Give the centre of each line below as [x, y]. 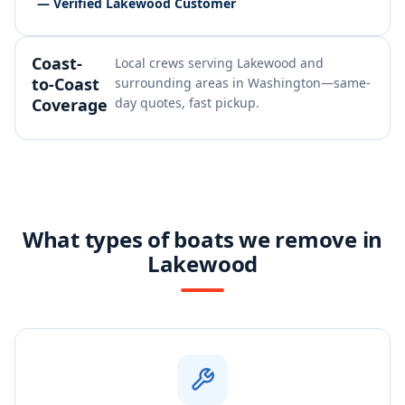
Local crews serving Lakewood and [219, 63]
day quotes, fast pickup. [187, 103]
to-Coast [66, 84]
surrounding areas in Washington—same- [243, 83]
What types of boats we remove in [202, 239]
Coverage [70, 105]
